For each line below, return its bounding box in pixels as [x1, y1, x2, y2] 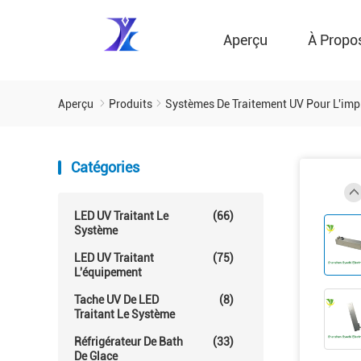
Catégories [71, 159, 139, 176]
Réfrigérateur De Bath [74, 335, 183, 348]
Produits [109, 98, 152, 110]
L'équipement [74, 266, 142, 279]
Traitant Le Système [74, 308, 175, 321]
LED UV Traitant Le [74, 210, 168, 222]
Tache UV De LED [74, 293, 159, 306]
